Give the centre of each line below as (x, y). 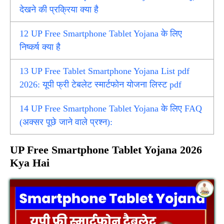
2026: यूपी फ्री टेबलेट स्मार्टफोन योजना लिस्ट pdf (101, 85)
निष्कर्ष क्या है (40, 47)
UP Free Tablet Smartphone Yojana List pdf (109, 71)
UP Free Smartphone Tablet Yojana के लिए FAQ (115, 109)
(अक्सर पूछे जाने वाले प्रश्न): (66, 122)
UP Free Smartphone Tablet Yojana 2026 (106, 150)
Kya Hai (30, 163)
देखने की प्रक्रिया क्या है (59, 10)
